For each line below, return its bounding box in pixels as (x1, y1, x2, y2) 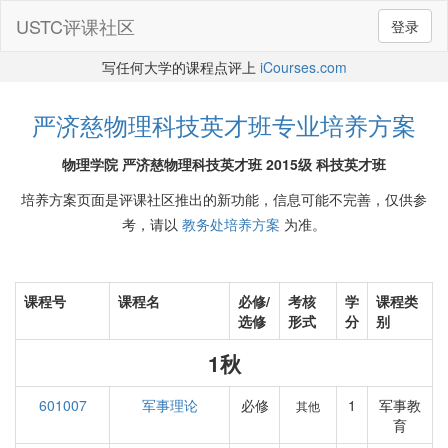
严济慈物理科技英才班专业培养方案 (32, 107, 416, 142)
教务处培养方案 (182, 214, 280, 234)
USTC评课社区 (16, 13, 135, 39)
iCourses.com (259, 57, 347, 77)
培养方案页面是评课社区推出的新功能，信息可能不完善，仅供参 (21, 189, 427, 209)
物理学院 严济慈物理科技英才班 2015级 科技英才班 (62, 154, 386, 174)
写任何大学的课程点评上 (101, 57, 260, 77)
